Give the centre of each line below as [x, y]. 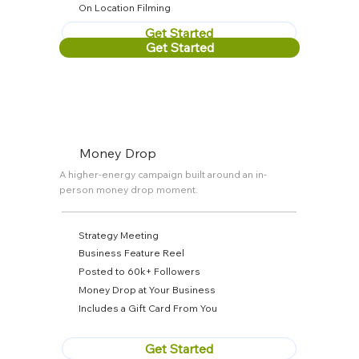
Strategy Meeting [118, 235]
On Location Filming [125, 8]
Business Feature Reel [131, 253]
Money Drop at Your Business [147, 289]
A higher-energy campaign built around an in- [163, 174]
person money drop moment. [129, 189]
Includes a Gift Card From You [147, 308]
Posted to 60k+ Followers [139, 272]
